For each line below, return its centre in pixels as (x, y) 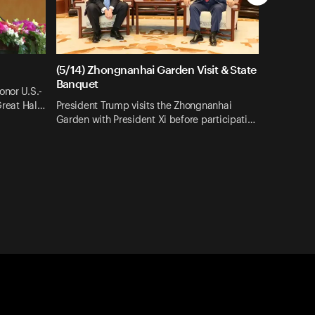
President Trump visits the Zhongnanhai (144, 106)
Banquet (77, 84)
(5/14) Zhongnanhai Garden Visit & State (156, 70)
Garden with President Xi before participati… (155, 120)
